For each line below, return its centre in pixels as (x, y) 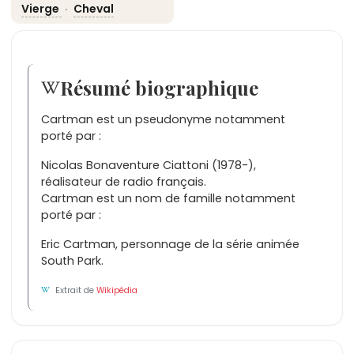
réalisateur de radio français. (124, 181)
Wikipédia (117, 290)
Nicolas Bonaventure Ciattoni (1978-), (149, 165)
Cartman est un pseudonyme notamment (163, 119)
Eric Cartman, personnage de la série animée (170, 244)
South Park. (72, 260)
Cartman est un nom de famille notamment (168, 198)
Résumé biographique (159, 87)
